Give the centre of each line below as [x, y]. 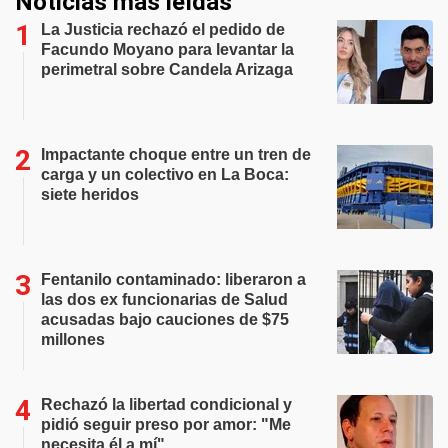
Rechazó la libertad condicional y [166, 404]
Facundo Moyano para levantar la [167, 49]
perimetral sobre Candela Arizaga [167, 69]
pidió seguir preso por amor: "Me [166, 424]
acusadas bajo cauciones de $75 [165, 319]
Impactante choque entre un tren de [176, 154]
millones [73, 339]
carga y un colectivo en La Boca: [165, 174]
